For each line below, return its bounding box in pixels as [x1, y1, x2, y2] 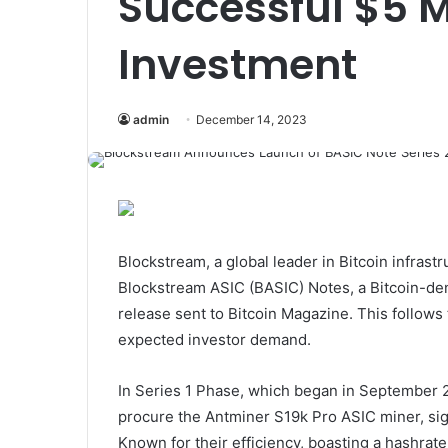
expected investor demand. [118, 330, 311, 349]
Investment [118, 36, 357, 93]
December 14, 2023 [196, 112, 307, 127]
